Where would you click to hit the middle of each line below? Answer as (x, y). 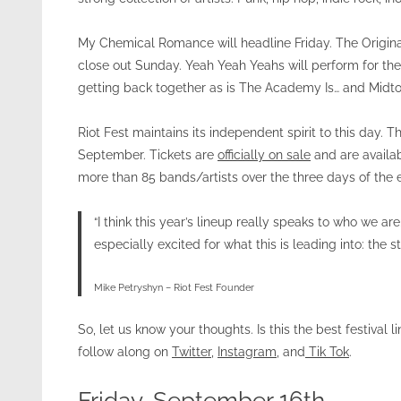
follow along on (125, 351)
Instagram (247, 351)
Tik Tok (327, 351)
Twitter (192, 351)
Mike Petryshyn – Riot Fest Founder (174, 287)
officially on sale (264, 155)
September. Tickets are (148, 155)
